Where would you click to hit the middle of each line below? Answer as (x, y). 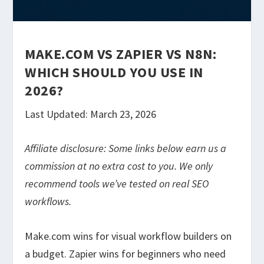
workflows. (48, 202)
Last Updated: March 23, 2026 (91, 114)
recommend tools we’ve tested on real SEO (117, 184)
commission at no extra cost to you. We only (119, 166)
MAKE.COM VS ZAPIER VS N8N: (121, 54)
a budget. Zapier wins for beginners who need (126, 254)
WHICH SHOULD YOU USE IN (114, 72)
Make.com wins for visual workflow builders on (128, 236)
